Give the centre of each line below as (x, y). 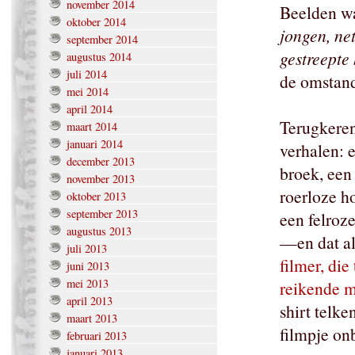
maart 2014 (92, 127)
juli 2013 (87, 249)
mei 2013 (88, 284)
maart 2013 (92, 319)
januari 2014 (95, 144)
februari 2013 (97, 336)
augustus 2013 (99, 231)
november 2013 (101, 179)
